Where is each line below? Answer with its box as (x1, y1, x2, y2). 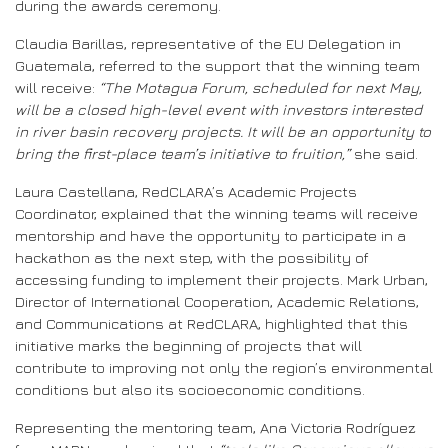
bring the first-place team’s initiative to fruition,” (15, 144, 350, 162)
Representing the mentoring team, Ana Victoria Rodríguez (15, 418, 416, 436)
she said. (350, 144, 418, 162)
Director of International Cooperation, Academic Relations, (15, 292, 419, 310)
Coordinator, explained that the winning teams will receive (15, 204, 418, 222)
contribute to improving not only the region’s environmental (15, 358, 433, 376)
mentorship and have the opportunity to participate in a (15, 226, 406, 244)
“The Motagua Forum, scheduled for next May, (99, 78, 422, 96)
